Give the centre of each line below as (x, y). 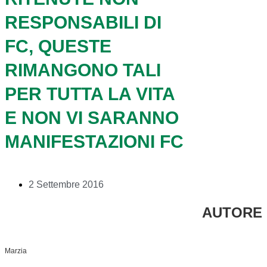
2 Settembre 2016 (66, 184)
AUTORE (232, 212)
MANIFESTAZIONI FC (94, 141)
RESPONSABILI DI (83, 22)
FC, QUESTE (58, 46)
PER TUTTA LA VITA (90, 94)
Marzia (16, 251)
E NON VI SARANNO (92, 117)
